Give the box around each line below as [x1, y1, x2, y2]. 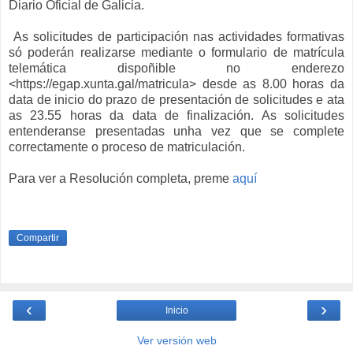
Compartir [17, 232, 59, 243]
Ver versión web [136, 333, 217, 347]
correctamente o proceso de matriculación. [9, 140, 245, 154]
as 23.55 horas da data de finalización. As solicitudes [9, 109, 344, 123]
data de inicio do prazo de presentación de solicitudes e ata [9, 93, 344, 107]
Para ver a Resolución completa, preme [9, 172, 232, 186]
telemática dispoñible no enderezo [9, 61, 344, 76]
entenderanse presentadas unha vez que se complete [9, 124, 344, 139]
